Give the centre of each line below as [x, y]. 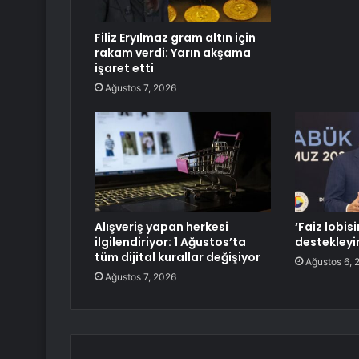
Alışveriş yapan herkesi [161, 227]
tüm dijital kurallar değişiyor [177, 258]
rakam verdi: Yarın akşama [173, 53]
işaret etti [124, 69]
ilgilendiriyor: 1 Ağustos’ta [170, 242]
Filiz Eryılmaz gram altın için [175, 38]
